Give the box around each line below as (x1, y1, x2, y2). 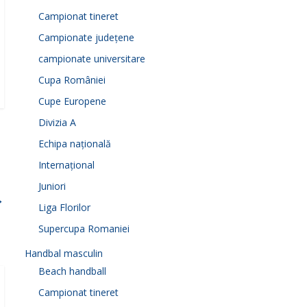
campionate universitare (38, 51, 145, 65)
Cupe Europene (38, 94, 106, 108)
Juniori (38, 179, 66, 193)
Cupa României (38, 73, 106, 86)
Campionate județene (38, 30, 134, 44)
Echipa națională (38, 136, 111, 150)
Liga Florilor (38, 200, 90, 214)
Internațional (38, 158, 95, 171)
